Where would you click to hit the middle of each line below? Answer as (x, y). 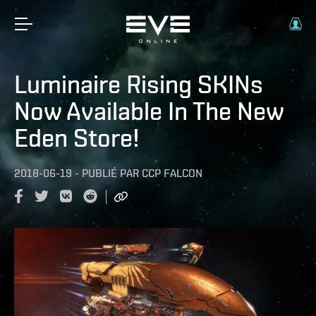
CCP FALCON (172, 173)
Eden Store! (77, 138)
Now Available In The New (149, 111)
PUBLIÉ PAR (110, 173)
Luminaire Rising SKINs (139, 84)
